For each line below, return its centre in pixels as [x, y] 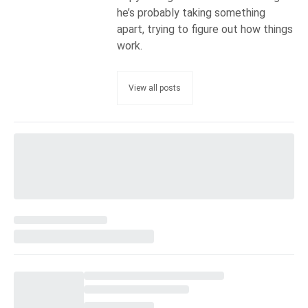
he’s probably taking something [191, 12]
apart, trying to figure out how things [205, 29]
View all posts [155, 88]
